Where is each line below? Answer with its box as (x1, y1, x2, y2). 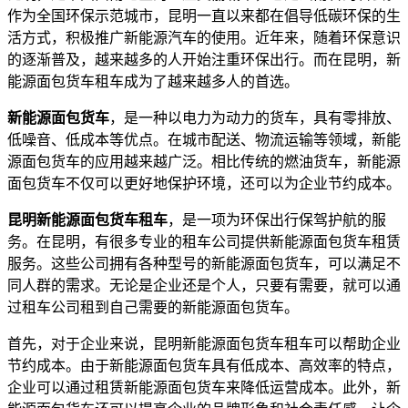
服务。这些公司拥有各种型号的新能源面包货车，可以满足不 (7, 255, 401, 271)
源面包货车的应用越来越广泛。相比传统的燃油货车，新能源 (7, 153, 401, 169)
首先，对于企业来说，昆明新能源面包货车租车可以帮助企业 (7, 335, 401, 352)
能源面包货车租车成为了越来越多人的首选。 (7, 73, 299, 89)
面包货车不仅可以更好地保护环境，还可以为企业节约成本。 (7, 175, 401, 191)
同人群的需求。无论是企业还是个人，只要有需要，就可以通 (7, 277, 401, 293)
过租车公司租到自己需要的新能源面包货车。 (7, 299, 299, 315)
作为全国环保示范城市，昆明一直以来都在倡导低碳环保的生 (7, 7, 401, 24)
